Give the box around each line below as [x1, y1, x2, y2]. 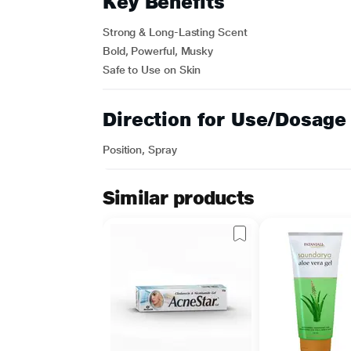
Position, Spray [102, 143, 177, 156]
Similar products [102, 186, 255, 209]
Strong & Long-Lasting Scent [102, 26, 248, 38]
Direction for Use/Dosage [102, 108, 346, 131]
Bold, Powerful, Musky [102, 45, 214, 57]
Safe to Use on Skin [102, 63, 201, 76]
